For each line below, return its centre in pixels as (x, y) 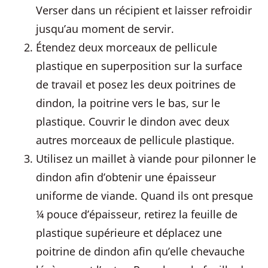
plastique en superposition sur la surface (139, 66)
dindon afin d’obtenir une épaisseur (126, 177)
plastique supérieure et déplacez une (129, 233)
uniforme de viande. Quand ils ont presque (144, 196)
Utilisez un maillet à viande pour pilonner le (146, 159)
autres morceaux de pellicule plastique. (135, 140)
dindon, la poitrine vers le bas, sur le (128, 103)
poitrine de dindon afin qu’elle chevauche (140, 251)
